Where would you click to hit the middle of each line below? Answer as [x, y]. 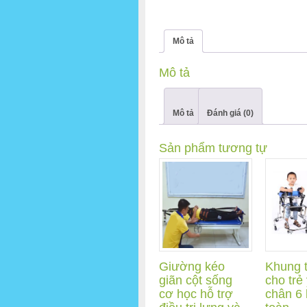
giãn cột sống [196, 281]
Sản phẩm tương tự [213, 148]
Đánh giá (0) [230, 113]
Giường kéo [192, 267]
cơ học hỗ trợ [196, 294]
